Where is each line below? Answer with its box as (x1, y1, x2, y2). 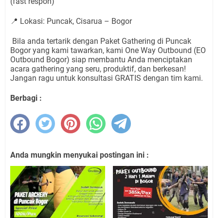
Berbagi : (10, 93, 42, 103)
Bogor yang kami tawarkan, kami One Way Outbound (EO (10, 46, 206, 55)
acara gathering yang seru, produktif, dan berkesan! (10, 64, 186, 73)
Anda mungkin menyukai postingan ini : (10, 150, 149, 160)
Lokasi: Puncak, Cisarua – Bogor (18, 17, 132, 26)
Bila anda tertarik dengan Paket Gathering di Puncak (12, 36, 191, 46)
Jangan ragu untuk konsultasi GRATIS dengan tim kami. (10, 73, 203, 83)
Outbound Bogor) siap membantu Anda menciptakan (10, 55, 192, 64)
